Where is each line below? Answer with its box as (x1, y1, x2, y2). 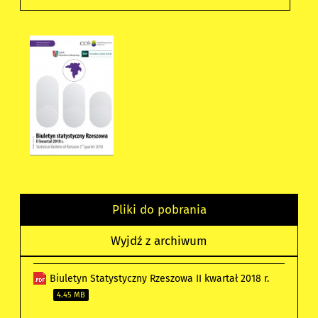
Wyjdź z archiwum (111, 233, 207, 248)
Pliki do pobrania (111, 202, 207, 216)
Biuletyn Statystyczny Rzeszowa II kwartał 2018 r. (50, 272, 270, 285)
